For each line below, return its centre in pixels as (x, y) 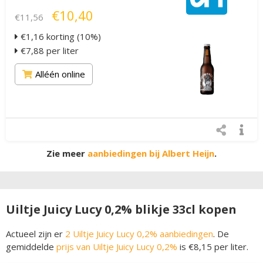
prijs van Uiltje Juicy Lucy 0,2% (117, 247)
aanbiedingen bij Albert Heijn (151, 154)
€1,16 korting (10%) (60, 37)
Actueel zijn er (36, 234)
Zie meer (67, 154)
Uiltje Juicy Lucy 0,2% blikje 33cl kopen (121, 210)
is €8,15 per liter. (213, 247)
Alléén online (60, 74)
